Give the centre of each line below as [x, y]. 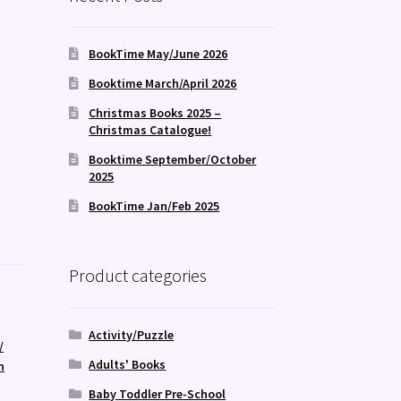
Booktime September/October [173, 160]
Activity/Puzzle [132, 334]
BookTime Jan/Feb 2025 [154, 206]
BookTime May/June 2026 [158, 54]
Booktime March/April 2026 [163, 84]
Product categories [137, 276]
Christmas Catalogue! [150, 130]
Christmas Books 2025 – [155, 113]
